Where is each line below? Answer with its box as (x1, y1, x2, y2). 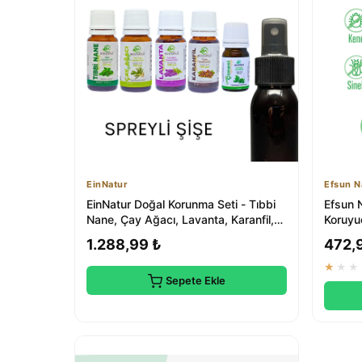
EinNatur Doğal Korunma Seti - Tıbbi (86, 197, 276, 211)
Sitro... (86, 228, 120, 242)
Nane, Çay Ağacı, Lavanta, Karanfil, (86, 213, 274, 226)
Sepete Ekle (166, 274, 225, 287)
